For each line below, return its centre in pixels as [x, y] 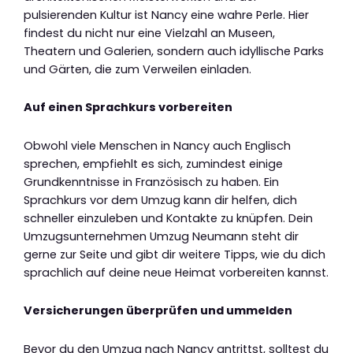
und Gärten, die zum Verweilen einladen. [137, 69]
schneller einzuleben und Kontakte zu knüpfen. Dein [168, 218]
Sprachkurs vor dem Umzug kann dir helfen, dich [160, 200]
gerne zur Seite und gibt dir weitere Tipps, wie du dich [175, 254]
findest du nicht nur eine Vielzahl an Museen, [149, 33]
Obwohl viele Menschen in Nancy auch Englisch [157, 145]
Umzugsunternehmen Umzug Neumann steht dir [161, 236]
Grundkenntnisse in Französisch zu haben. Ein [151, 182]
